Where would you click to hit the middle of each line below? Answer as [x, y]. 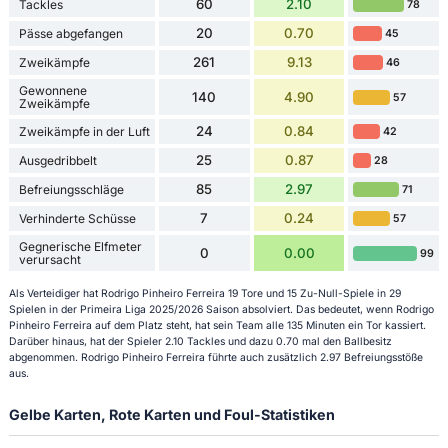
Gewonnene [52, 91]
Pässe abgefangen [70, 34]
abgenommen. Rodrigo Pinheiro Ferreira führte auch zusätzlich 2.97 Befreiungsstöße [215, 357]
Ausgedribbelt [57, 161]
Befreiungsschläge [71, 190]
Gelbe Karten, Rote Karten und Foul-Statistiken [171, 414]
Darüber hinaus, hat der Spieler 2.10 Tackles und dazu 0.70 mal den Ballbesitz [200, 341]
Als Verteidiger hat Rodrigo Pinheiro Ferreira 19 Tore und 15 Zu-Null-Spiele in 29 [204, 293]
